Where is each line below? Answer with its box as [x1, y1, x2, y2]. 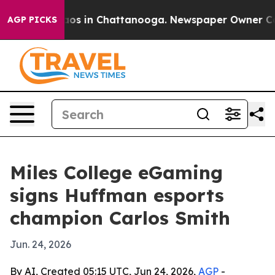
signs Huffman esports [10, 184, 224, 207]
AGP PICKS [7, 14, 57, 25]
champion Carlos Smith [10, 206, 230, 230]
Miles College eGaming [10, 161, 223, 184]
